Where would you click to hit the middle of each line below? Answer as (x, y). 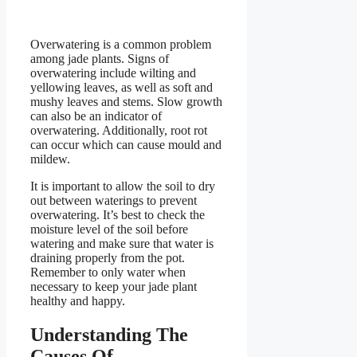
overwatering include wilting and (113, 73)
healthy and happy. (78, 300)
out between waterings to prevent (114, 200)
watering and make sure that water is (122, 243)
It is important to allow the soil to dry (123, 186)
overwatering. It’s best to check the (118, 214)
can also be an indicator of (96, 116)
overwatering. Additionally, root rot (119, 130)
